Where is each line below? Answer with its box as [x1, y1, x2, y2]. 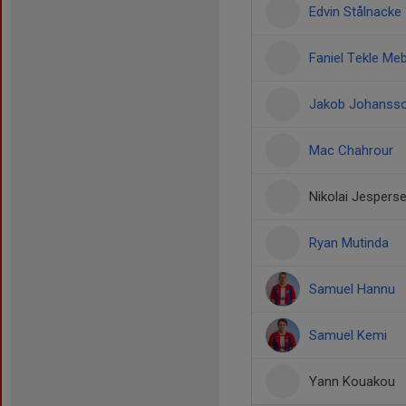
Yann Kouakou [309, 373, 395, 390]
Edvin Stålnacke [309, 4, 401, 20]
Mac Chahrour [309, 142, 393, 159]
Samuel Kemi [309, 327, 387, 343]
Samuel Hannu [309, 281, 395, 297]
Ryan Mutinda [309, 235, 389, 251]
